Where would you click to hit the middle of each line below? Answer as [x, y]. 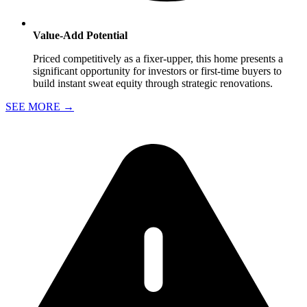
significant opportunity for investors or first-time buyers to [157, 71]
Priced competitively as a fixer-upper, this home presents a [158, 58]
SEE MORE [34, 106]
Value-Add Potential [80, 35]
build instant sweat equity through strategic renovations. [153, 83]
